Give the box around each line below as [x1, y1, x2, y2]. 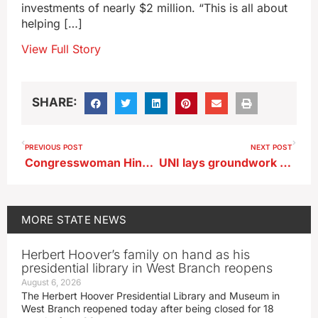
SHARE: [32, 94, 77, 109]
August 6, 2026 [21, 277, 81, 288]
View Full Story [21, 42, 101, 57]
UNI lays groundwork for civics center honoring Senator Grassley [279, 155, 291, 170]
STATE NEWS [56, 213, 127, 227]
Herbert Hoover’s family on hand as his [21, 247, 250, 263]
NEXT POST [251, 143, 292, 152]
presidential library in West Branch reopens [21, 261, 273, 276]
